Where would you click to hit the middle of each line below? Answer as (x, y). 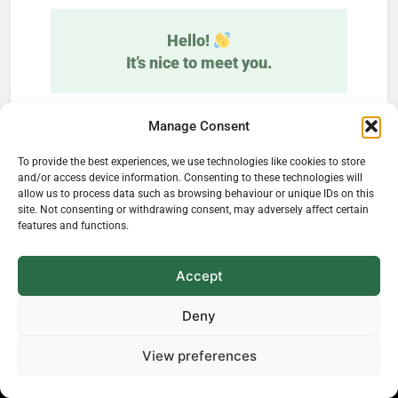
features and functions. (73, 226)
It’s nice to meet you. (199, 62)
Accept (199, 275)
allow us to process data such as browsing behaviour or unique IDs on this (196, 194)
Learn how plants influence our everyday (199, 115)
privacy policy (268, 298)
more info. (199, 317)
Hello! (190, 40)
